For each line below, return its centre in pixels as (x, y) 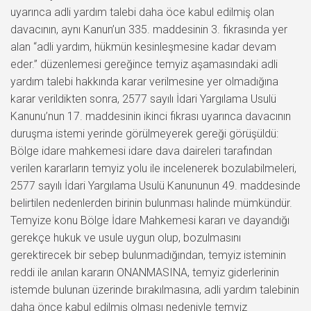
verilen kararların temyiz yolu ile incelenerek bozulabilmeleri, (153, 168)
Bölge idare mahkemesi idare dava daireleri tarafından (141, 151)
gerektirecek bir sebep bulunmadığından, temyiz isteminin (148, 255)
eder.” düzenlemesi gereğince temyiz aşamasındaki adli (144, 64)
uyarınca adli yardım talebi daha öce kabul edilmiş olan (142, 12)
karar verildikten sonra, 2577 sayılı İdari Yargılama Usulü (143, 99)
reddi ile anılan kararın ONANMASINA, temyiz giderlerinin (145, 272)
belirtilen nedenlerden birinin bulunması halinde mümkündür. (151, 203)
